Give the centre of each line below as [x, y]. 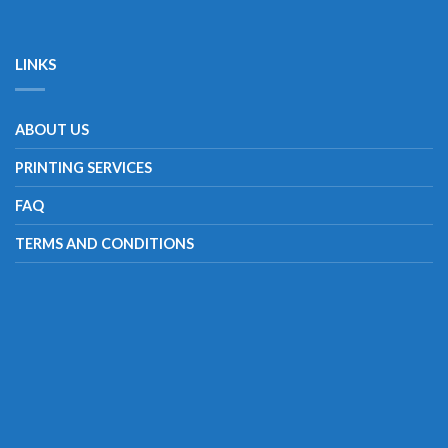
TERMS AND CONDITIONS [104, 243]
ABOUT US [52, 129]
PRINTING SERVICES [83, 167]
